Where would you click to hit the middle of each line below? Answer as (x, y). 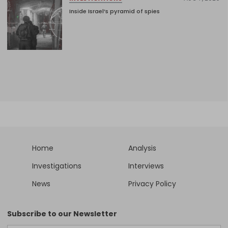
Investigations (57, 166)
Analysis (142, 148)
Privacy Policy (152, 183)
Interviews (146, 166)
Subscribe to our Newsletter (62, 213)
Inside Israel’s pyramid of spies (115, 11)
